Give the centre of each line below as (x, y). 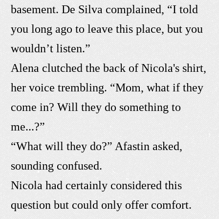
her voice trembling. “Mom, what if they (107, 88)
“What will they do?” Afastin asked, (97, 146)
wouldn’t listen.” (51, 49)
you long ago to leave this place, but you (107, 29)
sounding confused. (57, 166)
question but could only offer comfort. (101, 205)
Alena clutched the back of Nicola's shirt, (109, 68)
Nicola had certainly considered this (97, 186)
